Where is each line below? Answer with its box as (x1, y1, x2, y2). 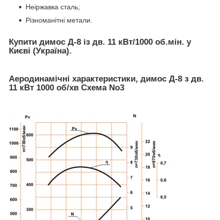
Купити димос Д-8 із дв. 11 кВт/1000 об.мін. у (9, 37, 191, 47)
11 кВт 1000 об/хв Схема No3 (9, 82, 124, 92)
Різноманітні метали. (26, 16, 92, 25)
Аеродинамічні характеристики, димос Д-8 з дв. (9, 74, 204, 83)
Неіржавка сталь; (26, 3, 80, 11)
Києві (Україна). (9, 46, 72, 56)
